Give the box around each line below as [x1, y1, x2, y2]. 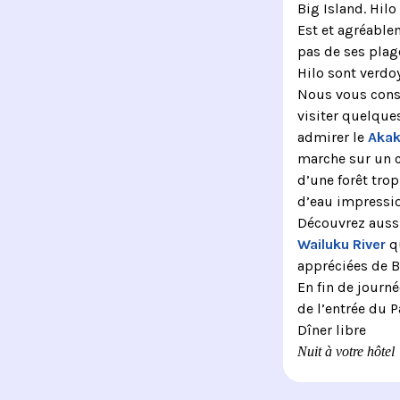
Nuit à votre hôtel [296, 343, 395, 359]
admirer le [296, 128, 368, 146]
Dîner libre [296, 321, 366, 338]
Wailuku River [296, 235, 386, 253]
